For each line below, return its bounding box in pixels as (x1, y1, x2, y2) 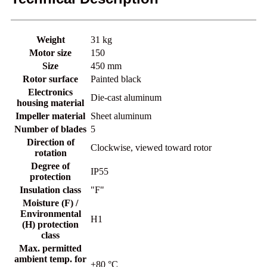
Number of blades (14, 123, 86, 134)
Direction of (26, 136, 74, 147)
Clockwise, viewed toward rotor (91, 142, 212, 153)
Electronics (28, 86, 73, 97)
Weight (36, 34, 65, 45)
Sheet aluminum (91, 110, 151, 121)
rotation (34, 147, 67, 158)
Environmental (20, 208, 81, 219)
